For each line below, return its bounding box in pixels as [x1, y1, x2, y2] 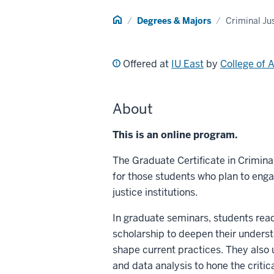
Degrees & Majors [137, 15, 211, 26]
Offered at [120, 57, 171, 70]
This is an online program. [113, 128, 238, 141]
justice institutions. [113, 186, 198, 199]
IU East [171, 57, 204, 70]
